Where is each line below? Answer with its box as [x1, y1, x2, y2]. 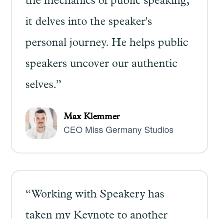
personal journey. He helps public [25, 38, 188, 49]
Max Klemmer [63, 112, 120, 122]
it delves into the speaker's [25, 17, 152, 28]
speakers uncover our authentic [25, 59, 177, 70]
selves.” [25, 80, 62, 91]
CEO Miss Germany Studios [63, 122, 174, 135]
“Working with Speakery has [25, 190, 164, 201]
